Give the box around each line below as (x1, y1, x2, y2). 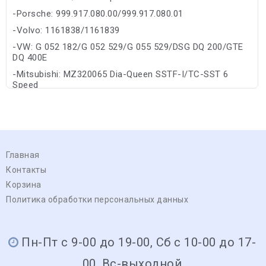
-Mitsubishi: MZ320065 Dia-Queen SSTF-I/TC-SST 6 (12, 68, 229, 80)
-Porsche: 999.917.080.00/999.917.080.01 (12, 8, 183, 19)
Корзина (6, 179, 42, 189)
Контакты (6, 164, 46, 175)
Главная (6, 150, 40, 160)
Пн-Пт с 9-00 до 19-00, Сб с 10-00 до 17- (21, 235, 256, 249)
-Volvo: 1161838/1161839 (12, 24, 120, 36)
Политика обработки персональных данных (6, 194, 188, 204)
